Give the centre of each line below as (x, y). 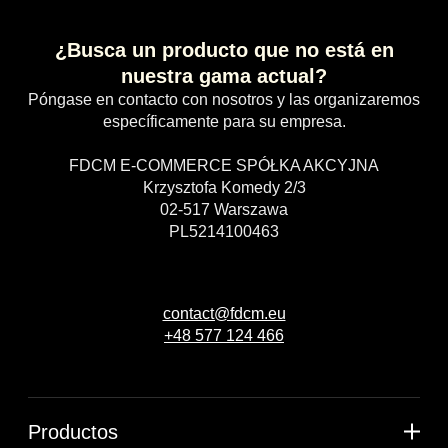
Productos (73, 431)
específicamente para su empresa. (224, 121)
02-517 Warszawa (224, 209)
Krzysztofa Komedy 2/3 (224, 187)
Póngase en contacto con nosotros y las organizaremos (224, 99)
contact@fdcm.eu (224, 313)
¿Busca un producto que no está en (224, 49)
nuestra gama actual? (224, 75)
